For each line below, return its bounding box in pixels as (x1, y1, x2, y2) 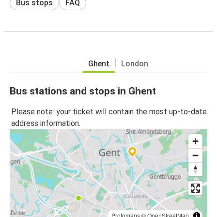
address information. (11, 119, 80, 128)
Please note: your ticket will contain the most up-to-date (11, 107, 207, 117)
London (121, 59, 148, 68)
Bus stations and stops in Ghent (10, 85, 156, 97)
